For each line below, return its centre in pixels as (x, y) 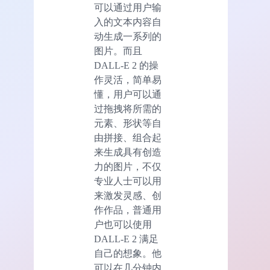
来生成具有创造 (128, 152)
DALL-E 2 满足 (126, 239)
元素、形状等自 (128, 123)
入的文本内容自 (128, 22)
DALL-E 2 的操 (126, 65)
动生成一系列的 (128, 36)
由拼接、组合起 (128, 137)
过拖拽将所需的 (128, 108)
